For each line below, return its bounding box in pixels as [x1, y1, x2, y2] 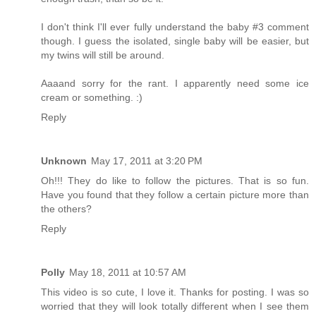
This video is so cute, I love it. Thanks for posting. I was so [41, 286, 309, 298]
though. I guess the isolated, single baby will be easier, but [41, 35, 309, 47]
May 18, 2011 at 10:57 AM [69, 267, 186, 279]
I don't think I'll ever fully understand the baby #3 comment [41, 21, 309, 33]
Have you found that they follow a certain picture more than [41, 189, 309, 201]
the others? [41, 203, 92, 215]
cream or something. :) [41, 92, 142, 104]
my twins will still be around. [41, 49, 164, 61]
